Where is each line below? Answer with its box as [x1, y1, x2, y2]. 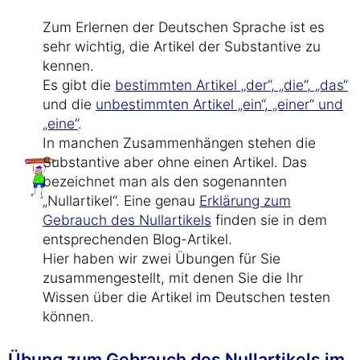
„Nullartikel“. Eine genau [43, 192, 199, 209]
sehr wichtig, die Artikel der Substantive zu [43, 38, 321, 55]
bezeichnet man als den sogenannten [43, 173, 287, 190]
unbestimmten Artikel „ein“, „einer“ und [96, 96, 343, 112]
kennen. [43, 57, 94, 74]
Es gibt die [43, 76, 115, 93]
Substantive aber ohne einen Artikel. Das [43, 153, 307, 170]
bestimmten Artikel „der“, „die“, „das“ [115, 76, 348, 93]
